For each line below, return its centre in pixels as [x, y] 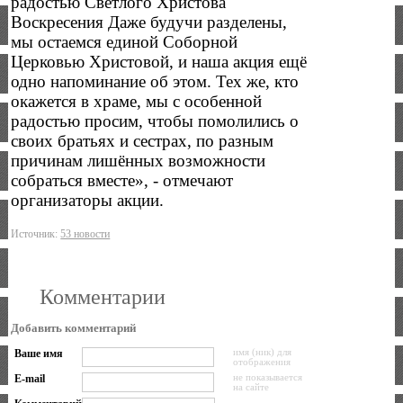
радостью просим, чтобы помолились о [155, 121]
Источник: [36, 233]
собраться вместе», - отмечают [122, 181]
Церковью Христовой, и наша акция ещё [159, 62]
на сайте [251, 387]
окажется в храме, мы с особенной [137, 102]
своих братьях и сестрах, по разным [143, 141]
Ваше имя [38, 353]
